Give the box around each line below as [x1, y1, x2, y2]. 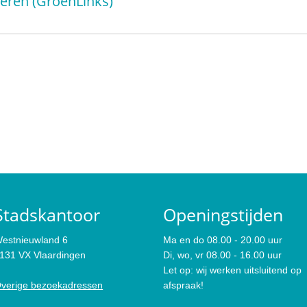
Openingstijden [163, 203, 284, 226]
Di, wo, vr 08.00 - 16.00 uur [163, 249, 282, 261]
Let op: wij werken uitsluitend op [163, 265, 302, 276]
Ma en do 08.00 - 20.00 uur [163, 234, 283, 246]
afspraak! [163, 280, 204, 291]
